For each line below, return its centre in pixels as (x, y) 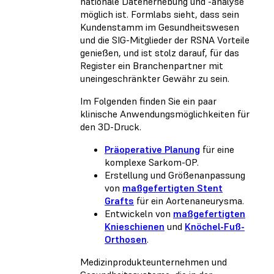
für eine (217, 150)
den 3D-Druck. (111, 127)
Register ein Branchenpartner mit (152, 66)
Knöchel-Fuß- (215, 227)
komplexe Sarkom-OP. (152, 162)
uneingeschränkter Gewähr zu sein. (155, 79)
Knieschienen (135, 227)
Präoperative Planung (152, 150)
